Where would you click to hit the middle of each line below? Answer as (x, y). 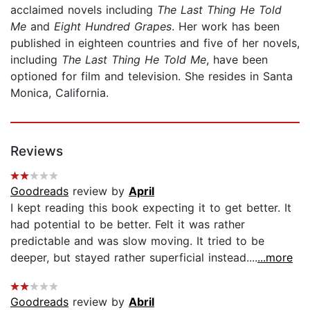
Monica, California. (60, 92)
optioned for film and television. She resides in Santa (152, 76)
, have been (237, 59)
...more (275, 257)
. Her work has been (226, 26)
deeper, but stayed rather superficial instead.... (134, 257)
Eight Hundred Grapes (113, 26)
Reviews (37, 151)
